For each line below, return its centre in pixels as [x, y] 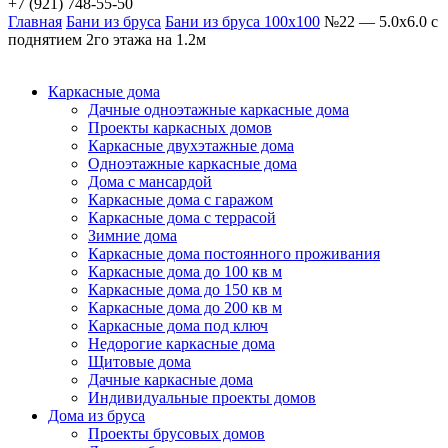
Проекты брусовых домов [176, 433]
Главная [35, 21]
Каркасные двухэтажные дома [191, 145]
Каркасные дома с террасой [182, 217]
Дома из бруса [96, 415]
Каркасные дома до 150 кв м [185, 289]
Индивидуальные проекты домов [202, 397]
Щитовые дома [139, 361]
